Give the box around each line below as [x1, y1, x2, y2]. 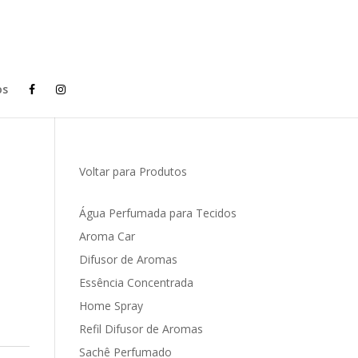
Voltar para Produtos [78, 164, 187, 179]
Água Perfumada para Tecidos [78, 205, 237, 221]
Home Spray [78, 298, 143, 313]
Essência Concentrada [78, 275, 193, 290]
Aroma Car [78, 229, 135, 244]
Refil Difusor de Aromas [78, 321, 203, 336]
